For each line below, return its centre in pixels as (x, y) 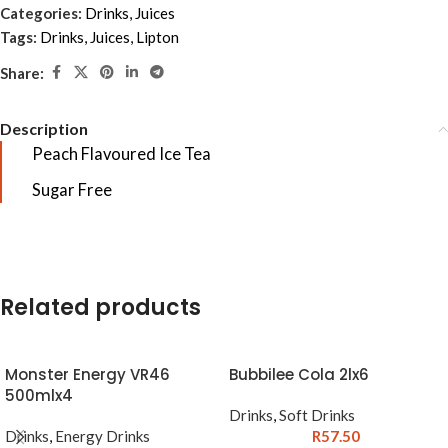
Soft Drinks (317, 415)
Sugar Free (72, 190)
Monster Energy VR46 (87, 375)
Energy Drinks (102, 436)
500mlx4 (39, 396)
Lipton (157, 37)
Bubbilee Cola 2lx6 (299, 375)
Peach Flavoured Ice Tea (121, 154)
